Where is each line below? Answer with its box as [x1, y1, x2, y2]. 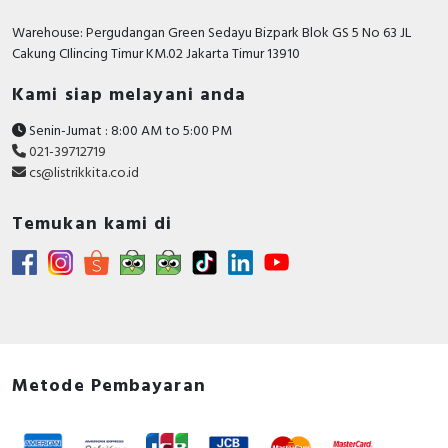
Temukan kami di [12, 210, 173, 240]
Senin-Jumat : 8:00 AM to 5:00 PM [26, 120, 232, 144]
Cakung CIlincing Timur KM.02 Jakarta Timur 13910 [12, 43, 300, 67]
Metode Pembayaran [12, 372, 206, 402]
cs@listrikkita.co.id [29, 162, 139, 186]
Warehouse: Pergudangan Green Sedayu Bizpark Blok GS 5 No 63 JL [12, 22, 411, 46]
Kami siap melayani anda [12, 81, 247, 111]
